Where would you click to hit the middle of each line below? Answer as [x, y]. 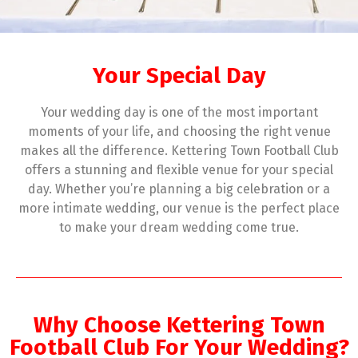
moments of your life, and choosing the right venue [179, 132]
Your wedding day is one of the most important [179, 113]
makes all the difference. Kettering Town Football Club [179, 151]
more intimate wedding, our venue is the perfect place [179, 209]
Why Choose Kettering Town [179, 324]
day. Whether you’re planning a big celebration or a [179, 189]
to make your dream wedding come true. [179, 228]
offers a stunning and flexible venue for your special [179, 170]
